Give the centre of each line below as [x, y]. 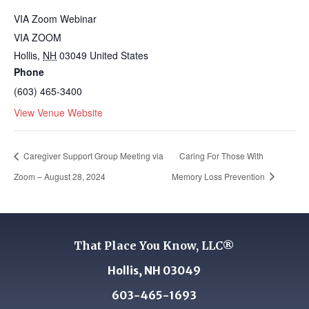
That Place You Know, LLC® [154, 245]
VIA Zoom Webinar [55, 18]
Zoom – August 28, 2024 [60, 176]
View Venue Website [58, 112]
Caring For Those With [221, 156]
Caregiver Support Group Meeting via [92, 156]
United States [119, 55]
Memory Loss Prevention [219, 176]
